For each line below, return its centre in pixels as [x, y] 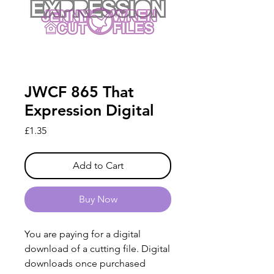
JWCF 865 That [79, 92]
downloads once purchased [85, 264]
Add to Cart [98, 166]
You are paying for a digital [83, 234]
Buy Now [98, 199]
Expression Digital [89, 110]
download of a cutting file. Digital [97, 249]
